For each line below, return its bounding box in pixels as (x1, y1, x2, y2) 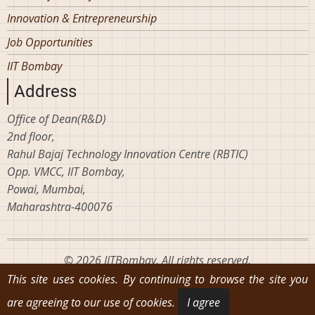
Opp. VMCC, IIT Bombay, (7, 163, 125, 179)
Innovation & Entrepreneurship (7, 10, 157, 26)
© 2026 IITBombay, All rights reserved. (64, 252, 251, 268)
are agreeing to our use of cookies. (7, 295, 178, 310)
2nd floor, (7, 128, 55, 144)
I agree (186, 295, 220, 310)
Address (14, 81, 77, 101)
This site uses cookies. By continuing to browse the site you (7, 271, 308, 287)
